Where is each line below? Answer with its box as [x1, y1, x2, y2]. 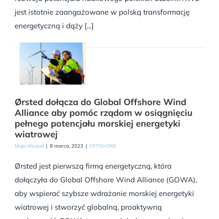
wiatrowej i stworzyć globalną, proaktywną [15, 202, 162, 212]
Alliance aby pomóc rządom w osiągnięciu [15, 107, 193, 119]
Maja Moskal [15, 143, 44, 150]
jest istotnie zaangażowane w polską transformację [15, 7, 190, 17]
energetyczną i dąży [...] [15, 21, 94, 31]
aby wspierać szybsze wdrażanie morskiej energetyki [15, 189, 194, 198]
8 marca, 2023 [50, 143, 83, 150]
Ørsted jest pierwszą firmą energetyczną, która [15, 161, 172, 171]
